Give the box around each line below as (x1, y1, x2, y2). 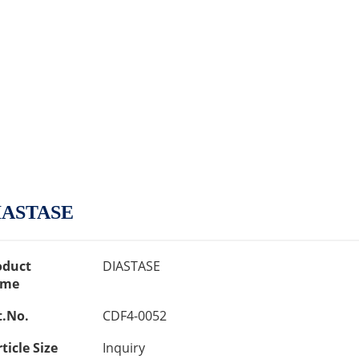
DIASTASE (102, 257, 160, 275)
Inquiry (102, 339, 145, 357)
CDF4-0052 (102, 307, 167, 325)
